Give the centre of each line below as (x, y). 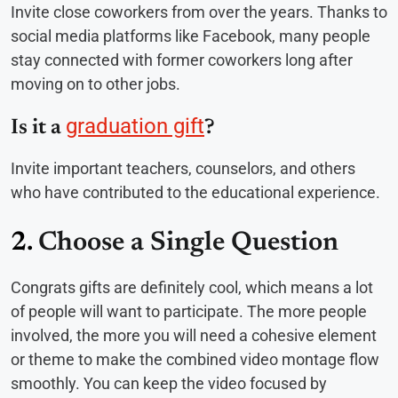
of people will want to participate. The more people (189, 312)
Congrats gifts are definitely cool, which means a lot (192, 288)
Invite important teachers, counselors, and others (183, 169)
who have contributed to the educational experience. (195, 193)
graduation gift (135, 127)
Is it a (38, 128)
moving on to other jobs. (97, 84)
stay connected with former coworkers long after (182, 60)
